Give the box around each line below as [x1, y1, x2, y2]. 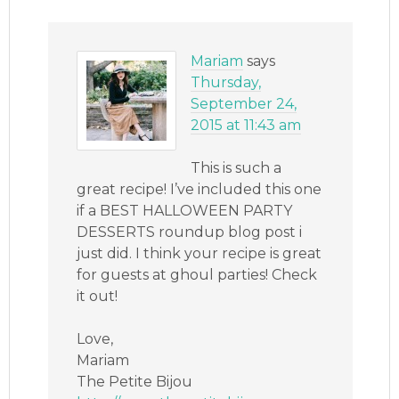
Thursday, [191, 73, 262, 91]
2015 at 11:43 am [191, 116, 302, 134]
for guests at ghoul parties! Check [77, 265, 318, 283]
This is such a [191, 159, 282, 176]
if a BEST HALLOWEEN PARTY [77, 201, 293, 219]
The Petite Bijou [77, 372, 193, 390]
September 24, [191, 94, 297, 112]
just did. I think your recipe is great [77, 244, 322, 262]
